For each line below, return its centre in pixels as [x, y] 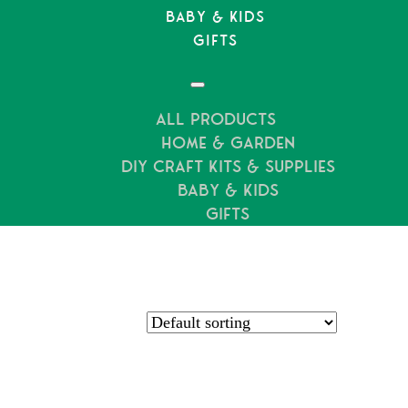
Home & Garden [228, 143]
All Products [215, 120]
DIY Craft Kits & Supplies [228, 167]
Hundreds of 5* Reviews [157, 136]
